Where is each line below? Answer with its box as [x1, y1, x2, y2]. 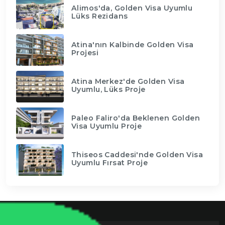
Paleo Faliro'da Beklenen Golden [71, 113, 200, 123]
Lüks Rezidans [71, 11, 128, 21]
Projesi [71, 48, 98, 57]
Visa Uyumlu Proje [71, 121, 142, 131]
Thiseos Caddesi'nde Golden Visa [71, 150, 203, 159]
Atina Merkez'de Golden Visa [71, 76, 185, 86]
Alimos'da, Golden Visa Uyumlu [71, 3, 193, 13]
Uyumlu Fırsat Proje [71, 158, 148, 167]
